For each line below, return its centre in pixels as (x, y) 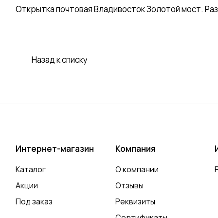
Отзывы (129, 186)
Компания (135, 149)
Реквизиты (135, 202)
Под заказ (34, 202)
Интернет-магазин (55, 149)
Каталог (31, 170)
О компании (137, 170)
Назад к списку (60, 60)
